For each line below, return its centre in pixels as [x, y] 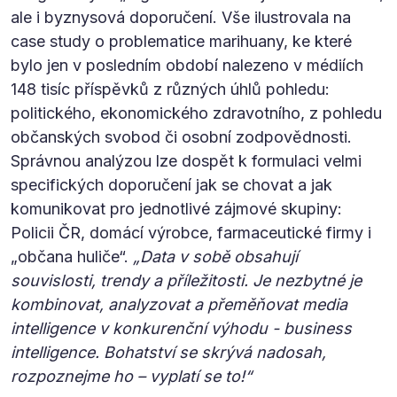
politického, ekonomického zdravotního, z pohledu [196, 113]
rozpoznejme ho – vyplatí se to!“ [131, 376]
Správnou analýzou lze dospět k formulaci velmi [186, 160]
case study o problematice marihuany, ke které [181, 41]
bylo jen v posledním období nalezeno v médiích [187, 65]
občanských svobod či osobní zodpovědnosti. [181, 136]
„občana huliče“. [72, 256]
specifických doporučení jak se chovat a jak [171, 184]
